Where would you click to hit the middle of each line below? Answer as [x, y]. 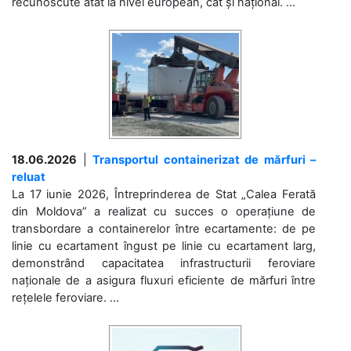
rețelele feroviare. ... [65, 297]
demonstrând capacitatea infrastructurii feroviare [164, 263]
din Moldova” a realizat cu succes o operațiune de [164, 211]
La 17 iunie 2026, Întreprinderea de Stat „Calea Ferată [164, 194]
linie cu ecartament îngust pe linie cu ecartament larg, [164, 246]
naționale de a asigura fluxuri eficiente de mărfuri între [164, 280]
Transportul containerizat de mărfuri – [204, 159]
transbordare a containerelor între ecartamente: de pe [164, 228]
